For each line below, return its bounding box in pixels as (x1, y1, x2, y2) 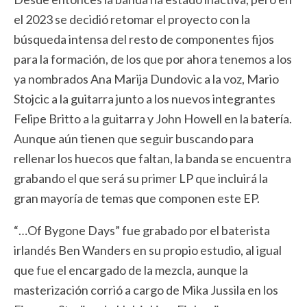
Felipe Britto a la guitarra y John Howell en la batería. (14, 111, 292, 126)
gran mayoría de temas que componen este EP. (14, 191, 260, 206)
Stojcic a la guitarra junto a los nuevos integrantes (14, 91, 275, 106)
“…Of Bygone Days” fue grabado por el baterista (14, 223, 270, 238)
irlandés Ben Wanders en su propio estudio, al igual (14, 243, 282, 258)
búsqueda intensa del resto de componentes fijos (14, 32, 274, 47)
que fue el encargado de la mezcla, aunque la (14, 262, 248, 278)
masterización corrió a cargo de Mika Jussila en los (14, 282, 278, 297)
